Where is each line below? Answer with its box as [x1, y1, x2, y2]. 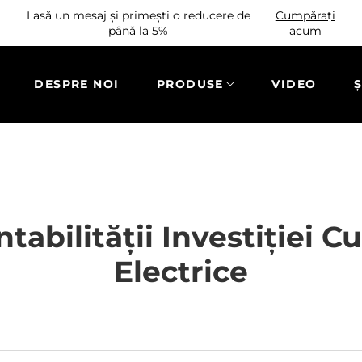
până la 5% [108, 23, 169, 38]
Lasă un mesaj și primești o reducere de [26, 7, 250, 23]
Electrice [114, 254, 248, 290]
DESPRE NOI [34, 77, 120, 92]
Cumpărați [275, 7, 335, 23]
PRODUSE [157, 77, 224, 92]
